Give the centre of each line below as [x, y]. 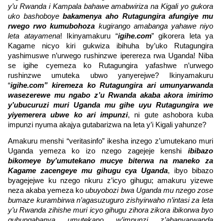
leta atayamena [34, 36]
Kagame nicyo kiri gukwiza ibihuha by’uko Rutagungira [110, 46]
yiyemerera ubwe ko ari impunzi [68, 115]
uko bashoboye [36, 16]
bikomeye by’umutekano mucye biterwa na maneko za [110, 161]
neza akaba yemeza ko [47, 191]
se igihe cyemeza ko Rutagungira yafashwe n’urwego [110, 65]
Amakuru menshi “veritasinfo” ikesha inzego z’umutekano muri [110, 141]
